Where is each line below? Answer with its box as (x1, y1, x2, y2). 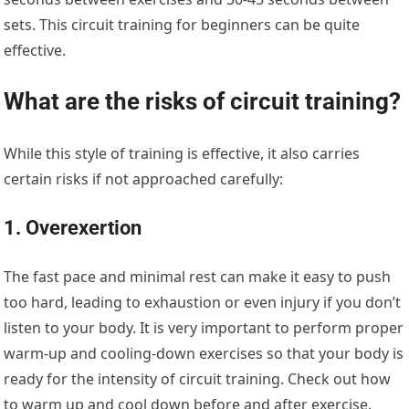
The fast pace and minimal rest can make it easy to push (4, 267, 392, 288)
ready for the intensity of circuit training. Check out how (4, 369, 392, 390)
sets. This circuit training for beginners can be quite (4, 15, 361, 36)
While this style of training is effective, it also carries (4, 143, 361, 164)
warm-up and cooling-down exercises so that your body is (4, 343, 404, 364)
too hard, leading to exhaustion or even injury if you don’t (4, 292, 402, 313)
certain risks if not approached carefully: (4, 169, 284, 190)
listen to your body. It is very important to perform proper (4, 318, 404, 339)
